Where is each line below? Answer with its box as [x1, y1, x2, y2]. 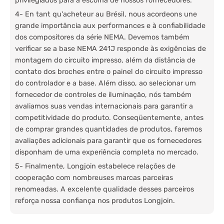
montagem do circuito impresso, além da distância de [15, 56, 195, 65]
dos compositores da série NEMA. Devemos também [15, 33, 189, 42]
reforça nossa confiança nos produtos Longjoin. [15, 196, 175, 205]
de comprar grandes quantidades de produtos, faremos [15, 125, 202, 134]
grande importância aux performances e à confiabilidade [15, 21, 205, 30]
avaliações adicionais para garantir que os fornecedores [15, 136, 201, 145]
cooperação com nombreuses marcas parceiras [15, 173, 173, 182]
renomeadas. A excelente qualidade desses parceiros [15, 185, 194, 194]
